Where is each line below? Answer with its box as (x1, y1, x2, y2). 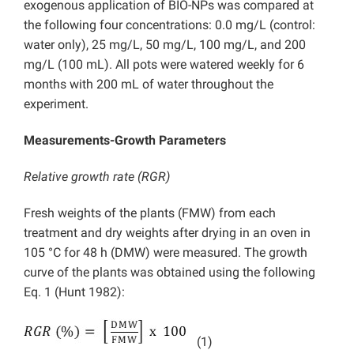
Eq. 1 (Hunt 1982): (24, 284, 125, 300)
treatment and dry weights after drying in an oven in (24, 225, 311, 241)
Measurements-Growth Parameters (24, 133, 226, 149)
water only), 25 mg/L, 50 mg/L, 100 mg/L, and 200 (24, 37, 306, 53)
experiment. (24, 96, 88, 112)
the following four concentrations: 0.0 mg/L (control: (24, 17, 315, 33)
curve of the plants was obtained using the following (24, 265, 315, 281)
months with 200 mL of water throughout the (24, 77, 273, 92)
